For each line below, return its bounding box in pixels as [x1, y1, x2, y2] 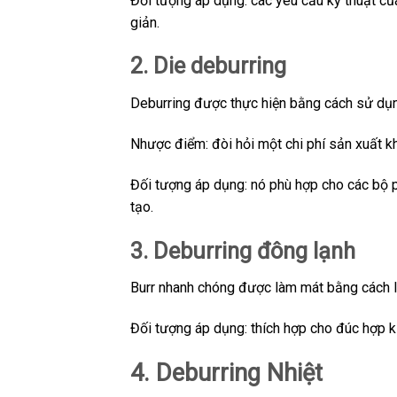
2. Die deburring [130, 52, 286, 80]
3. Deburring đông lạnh [130, 237, 355, 264]
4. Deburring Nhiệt [130, 358, 323, 387]
